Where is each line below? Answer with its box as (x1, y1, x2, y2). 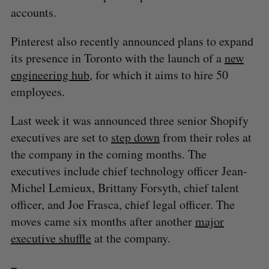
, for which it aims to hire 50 (89, 66, 228, 83)
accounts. (10, 4, 56, 20)
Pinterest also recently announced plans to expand (10, 32, 253, 49)
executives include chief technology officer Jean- (10, 162, 247, 179)
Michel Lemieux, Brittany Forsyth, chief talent (10, 179, 239, 196)
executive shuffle (10, 229, 91, 246)
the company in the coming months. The (10, 145, 207, 162)
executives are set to (10, 128, 111, 145)
